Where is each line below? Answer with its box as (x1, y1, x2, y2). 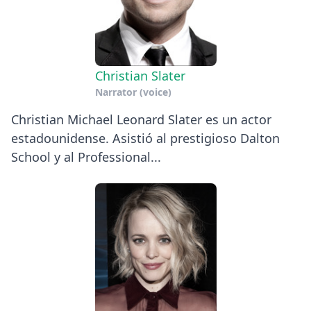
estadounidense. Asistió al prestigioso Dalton (11, 129, 280, 146)
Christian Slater (94, 67, 185, 84)
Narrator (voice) (94, 85, 171, 99)
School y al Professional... (11, 148, 161, 165)
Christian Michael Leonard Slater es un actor (11, 110, 271, 128)
